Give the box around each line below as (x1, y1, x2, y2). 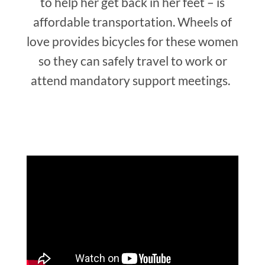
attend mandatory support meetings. (30, 73, 235, 88)
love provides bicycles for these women (27, 34, 238, 49)
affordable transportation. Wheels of (33, 14, 232, 30)
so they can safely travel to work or (38, 53, 227, 69)
